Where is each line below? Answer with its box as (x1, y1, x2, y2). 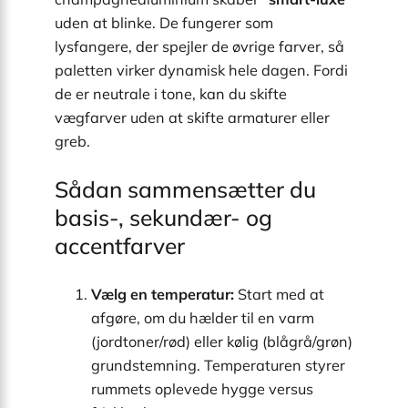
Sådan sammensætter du (55, 175, 316, 204)
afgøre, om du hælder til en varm (91, 308, 314, 327)
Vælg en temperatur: (91, 284, 234, 303)
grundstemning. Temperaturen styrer (91, 355, 345, 374)
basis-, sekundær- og (55, 203, 272, 232)
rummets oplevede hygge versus (91, 379, 313, 398)
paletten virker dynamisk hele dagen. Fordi (55, 60, 348, 79)
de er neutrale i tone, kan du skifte (55, 84, 287, 103)
